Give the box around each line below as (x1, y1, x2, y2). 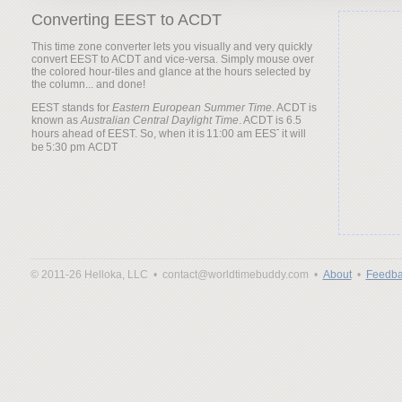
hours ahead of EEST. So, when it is (31, 127, 207, 140)
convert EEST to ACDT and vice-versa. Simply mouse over (31, 53, 314, 66)
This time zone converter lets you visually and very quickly (31, 40, 312, 53)
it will (278, 127, 306, 140)
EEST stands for (31, 101, 112, 114)
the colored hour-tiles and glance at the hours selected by (31, 66, 310, 78)
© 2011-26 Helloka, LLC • (30, 268, 162, 281)
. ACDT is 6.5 (238, 114, 301, 127)
